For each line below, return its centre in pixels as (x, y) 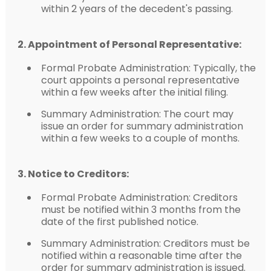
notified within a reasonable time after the (141, 255)
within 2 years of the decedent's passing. (137, 8)
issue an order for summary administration (142, 126)
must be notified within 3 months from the (141, 209)
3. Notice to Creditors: (73, 174)
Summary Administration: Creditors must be (145, 243)
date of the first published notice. (119, 221)
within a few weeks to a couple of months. (140, 138)
